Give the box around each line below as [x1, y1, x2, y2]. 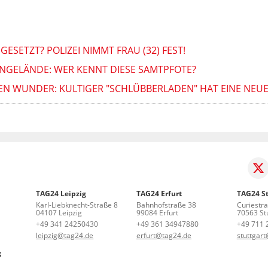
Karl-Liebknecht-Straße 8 [36, 199, 118, 210]
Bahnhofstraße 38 [136, 199, 196, 210]
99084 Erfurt [136, 207, 178, 218]
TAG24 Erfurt [136, 188, 182, 199]
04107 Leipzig [36, 207, 83, 218]
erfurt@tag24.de [136, 230, 191, 240]
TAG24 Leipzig [36, 188, 87, 199]
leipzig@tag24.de [36, 230, 94, 240]
